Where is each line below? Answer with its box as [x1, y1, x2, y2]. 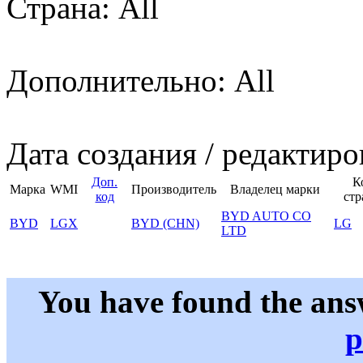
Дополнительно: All [6, 63, 275, 99]
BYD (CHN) [131, 216, 199, 231]
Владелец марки [230, 182, 320, 197]
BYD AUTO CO [221, 209, 311, 224]
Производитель [131, 182, 216, 197]
